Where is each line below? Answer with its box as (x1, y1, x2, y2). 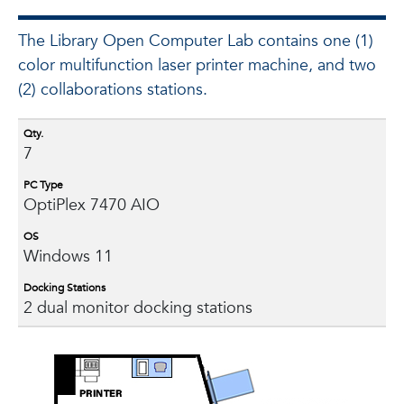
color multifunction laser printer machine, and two (18, 54, 376, 77)
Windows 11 (23, 245, 113, 268)
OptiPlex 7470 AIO (23, 194, 160, 216)
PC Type (23, 178, 63, 192)
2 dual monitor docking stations (23, 297, 252, 319)
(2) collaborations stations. (18, 78, 207, 101)
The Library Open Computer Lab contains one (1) (18, 30, 373, 52)
